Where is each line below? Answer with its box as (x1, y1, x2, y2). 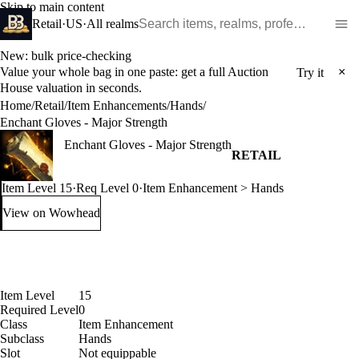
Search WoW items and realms (138, 7, 292, 21)
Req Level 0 (76, 181, 139, 195)
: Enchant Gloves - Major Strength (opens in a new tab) (50, 212, 330, 227)
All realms (87, 17, 139, 30)
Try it (296, 65, 324, 79)
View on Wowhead (2, 206, 100, 220)
